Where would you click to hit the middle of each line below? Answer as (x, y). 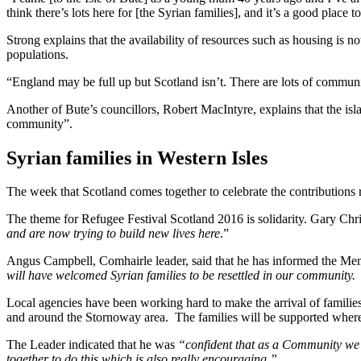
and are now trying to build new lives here (113, 234)
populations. (37, 54)
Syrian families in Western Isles (137, 158)
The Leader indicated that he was (92, 345)
